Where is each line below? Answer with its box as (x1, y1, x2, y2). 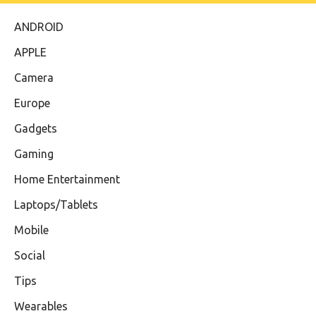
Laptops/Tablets (14, 198, 98, 212)
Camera (14, 71, 54, 85)
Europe (14, 97, 50, 110)
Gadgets (14, 122, 57, 135)
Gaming (14, 147, 54, 161)
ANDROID (14, 20, 63, 34)
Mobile (14, 224, 49, 237)
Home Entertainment (14, 173, 120, 186)
